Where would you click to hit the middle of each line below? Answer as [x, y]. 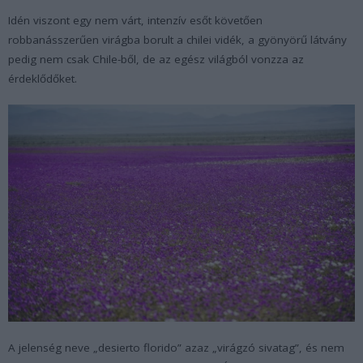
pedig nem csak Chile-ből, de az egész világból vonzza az [156, 59]
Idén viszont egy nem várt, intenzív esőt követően [135, 20]
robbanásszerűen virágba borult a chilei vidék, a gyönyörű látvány [177, 39]
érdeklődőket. [43, 78]
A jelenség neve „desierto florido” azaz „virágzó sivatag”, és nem [176, 348]
